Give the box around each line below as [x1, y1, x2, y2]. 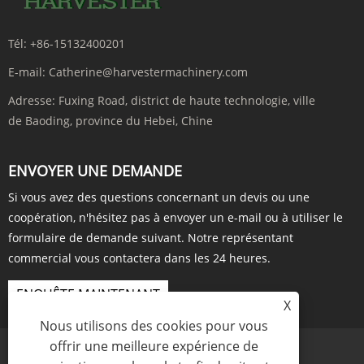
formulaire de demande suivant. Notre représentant [8, 230, 293, 246]
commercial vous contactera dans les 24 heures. [8, 250, 271, 266]
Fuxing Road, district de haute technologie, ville [58, 93, 315, 109]
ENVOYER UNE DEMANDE [8, 161, 182, 181]
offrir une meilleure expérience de [49, 337, 258, 355]
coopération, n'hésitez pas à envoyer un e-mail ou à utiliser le [8, 210, 343, 226]
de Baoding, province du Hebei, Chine [8, 113, 213, 129]
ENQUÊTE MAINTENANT [16, 285, 160, 304]
